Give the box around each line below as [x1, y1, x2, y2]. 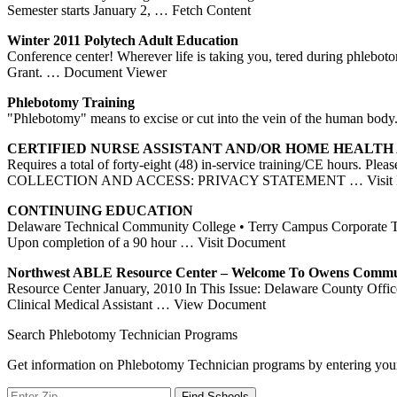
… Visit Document [180, 234, 285, 250]
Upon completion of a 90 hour [7, 234, 180, 250]
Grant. [7, 64, 46, 80]
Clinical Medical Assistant [7, 296, 156, 312]
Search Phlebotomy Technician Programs [7, 326, 237, 342]
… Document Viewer [46, 64, 167, 80]
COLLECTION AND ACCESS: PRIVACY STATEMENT [7, 172, 349, 188]
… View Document [156, 296, 266, 312]
